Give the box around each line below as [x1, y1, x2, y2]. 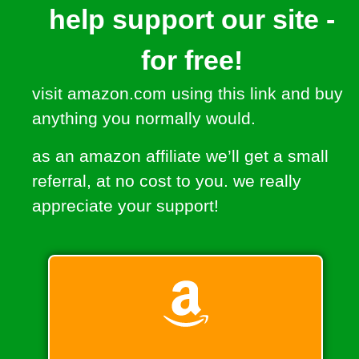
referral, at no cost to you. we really [32, 171, 301, 190]
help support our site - [48, 3, 335, 34]
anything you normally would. [32, 108, 256, 127]
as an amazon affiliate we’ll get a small [32, 146, 329, 165]
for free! [140, 44, 243, 75]
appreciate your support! [32, 196, 224, 215]
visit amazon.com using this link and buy [32, 83, 343, 103]
